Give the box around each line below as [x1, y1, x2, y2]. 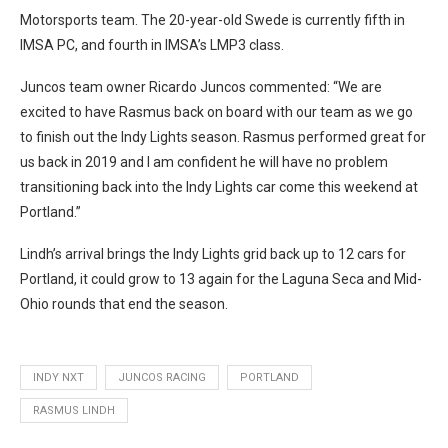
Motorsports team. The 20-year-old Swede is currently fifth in [20, 11, 405, 28]
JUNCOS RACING [118, 370, 206, 384]
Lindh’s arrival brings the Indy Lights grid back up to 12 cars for [20, 245, 406, 262]
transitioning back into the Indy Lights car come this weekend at [20, 178, 418, 195]
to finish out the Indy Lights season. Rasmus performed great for [20, 128, 426, 145]
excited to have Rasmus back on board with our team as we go [20, 103, 413, 120]
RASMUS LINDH [33, 403, 115, 417]
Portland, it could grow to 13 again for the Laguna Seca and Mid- [20, 270, 422, 287]
